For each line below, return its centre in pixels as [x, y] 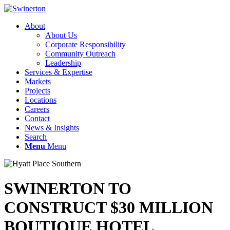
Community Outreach [80, 54]
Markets [38, 81]
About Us [61, 35]
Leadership [63, 63]
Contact [37, 118]
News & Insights [52, 128]
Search [36, 137]
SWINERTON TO [68, 189]
